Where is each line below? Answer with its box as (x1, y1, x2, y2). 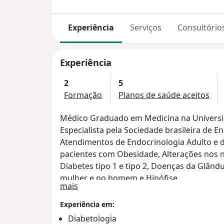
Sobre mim (77, 180, 119, 191)
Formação (64, 89, 102, 101)
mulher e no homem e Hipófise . (60, 172, 181, 184)
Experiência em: (60, 199, 114, 209)
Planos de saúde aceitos (118, 89, 209, 101)
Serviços (130, 22, 161, 33)
